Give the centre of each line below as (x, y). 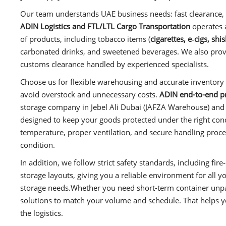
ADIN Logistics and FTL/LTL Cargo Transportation (105, 26)
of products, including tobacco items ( (85, 39)
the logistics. (42, 213)
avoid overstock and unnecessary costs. (90, 94)
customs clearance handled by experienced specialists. (115, 64)
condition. (38, 145)
